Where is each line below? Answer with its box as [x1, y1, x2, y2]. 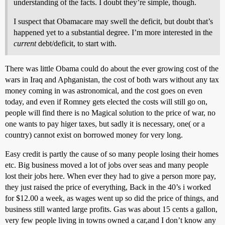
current [14, 39, 36, 48]
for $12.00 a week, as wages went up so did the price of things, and [5, 193, 218, 202]
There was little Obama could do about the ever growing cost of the [5, 64, 218, 73]
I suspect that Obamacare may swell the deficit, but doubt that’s [14, 17, 213, 26]
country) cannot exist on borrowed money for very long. [5, 130, 183, 139]
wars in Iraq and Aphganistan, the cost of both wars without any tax [5, 75, 219, 84]
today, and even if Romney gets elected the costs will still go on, [5, 97, 207, 106]
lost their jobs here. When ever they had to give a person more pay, [5, 171, 216, 180]
